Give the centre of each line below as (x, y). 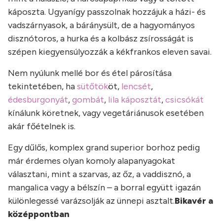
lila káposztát (135, 100)
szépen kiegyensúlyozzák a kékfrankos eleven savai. (110, 52)
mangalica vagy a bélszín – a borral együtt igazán (104, 187)
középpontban (39, 214)
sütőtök (92, 86)
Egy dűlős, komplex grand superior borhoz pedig (104, 147)
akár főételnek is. (42, 126)
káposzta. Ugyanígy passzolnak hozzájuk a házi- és (107, 12)
